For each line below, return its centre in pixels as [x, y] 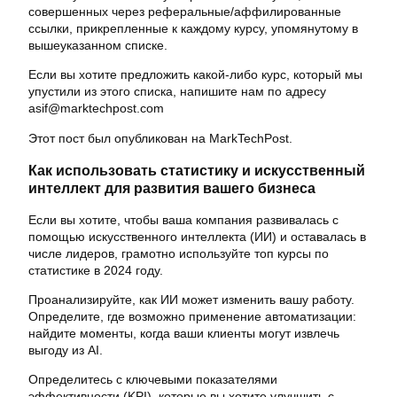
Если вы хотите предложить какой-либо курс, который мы [195, 75]
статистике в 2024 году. [96, 270]
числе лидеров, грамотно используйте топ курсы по [179, 253]
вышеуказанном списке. [98, 46]
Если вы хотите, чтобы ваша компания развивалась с [183, 219]
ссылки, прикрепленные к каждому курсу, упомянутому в [193, 29]
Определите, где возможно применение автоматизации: [192, 317]
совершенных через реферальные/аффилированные [185, 12]
